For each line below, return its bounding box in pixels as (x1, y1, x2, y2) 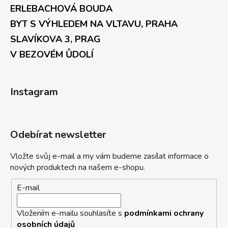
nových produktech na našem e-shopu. (10, 162, 145, 174)
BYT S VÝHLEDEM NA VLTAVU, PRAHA (10, 18, 178, 31)
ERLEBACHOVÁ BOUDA (10, 3, 112, 15)
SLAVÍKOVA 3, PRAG (10, 33, 101, 46)
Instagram (10, 85, 58, 99)
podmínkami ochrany (124, 207, 204, 219)
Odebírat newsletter (10, 128, 106, 142)
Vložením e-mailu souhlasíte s (17, 207, 124, 219)
